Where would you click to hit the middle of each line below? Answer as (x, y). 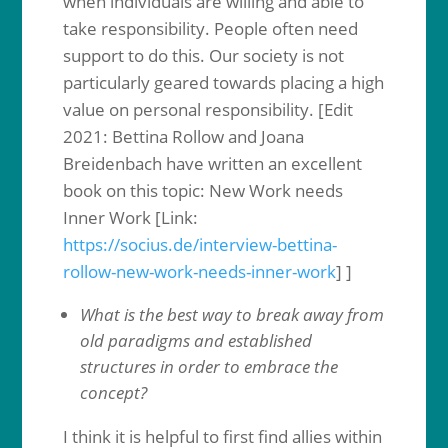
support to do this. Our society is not (203, 55)
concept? (113, 392)
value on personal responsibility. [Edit (207, 109)
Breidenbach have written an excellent (212, 163)
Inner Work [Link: (130, 217)
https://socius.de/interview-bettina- (199, 244)
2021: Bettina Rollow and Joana (183, 136)
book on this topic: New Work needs (202, 190)
